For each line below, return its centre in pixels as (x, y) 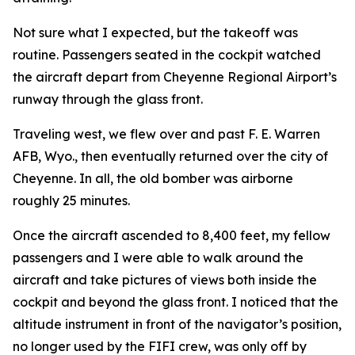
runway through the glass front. (108, 99)
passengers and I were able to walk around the (158, 258)
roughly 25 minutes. (71, 200)
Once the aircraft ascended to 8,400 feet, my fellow (172, 235)
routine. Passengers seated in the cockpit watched (167, 55)
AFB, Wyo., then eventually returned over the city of (170, 156)
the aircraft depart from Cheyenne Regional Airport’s (175, 77)
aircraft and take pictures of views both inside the (165, 280)
